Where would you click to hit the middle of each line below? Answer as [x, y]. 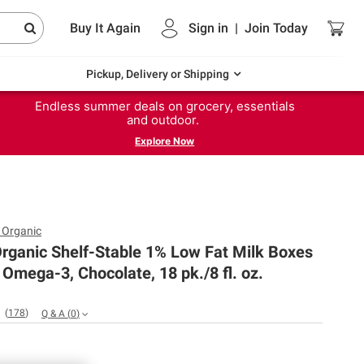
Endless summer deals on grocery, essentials [165, 106]
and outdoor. [165, 119]
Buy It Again [105, 28]
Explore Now [165, 141]
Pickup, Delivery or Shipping [158, 74]
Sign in [208, 28]
